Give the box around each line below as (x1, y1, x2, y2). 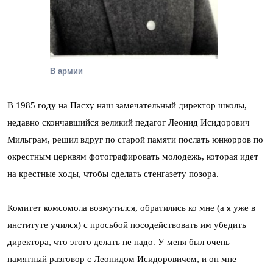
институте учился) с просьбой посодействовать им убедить (7, 219, 246, 230)
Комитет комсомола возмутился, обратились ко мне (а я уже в (7, 202, 255, 213)
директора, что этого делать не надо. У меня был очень (7, 236, 230, 247)
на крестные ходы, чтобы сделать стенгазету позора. (7, 168, 219, 179)
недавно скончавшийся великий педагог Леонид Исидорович (7, 117, 250, 127)
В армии (49, 66, 83, 76)
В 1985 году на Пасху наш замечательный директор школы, (7, 100, 247, 110)
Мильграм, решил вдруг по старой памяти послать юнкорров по (7, 134, 263, 144)
